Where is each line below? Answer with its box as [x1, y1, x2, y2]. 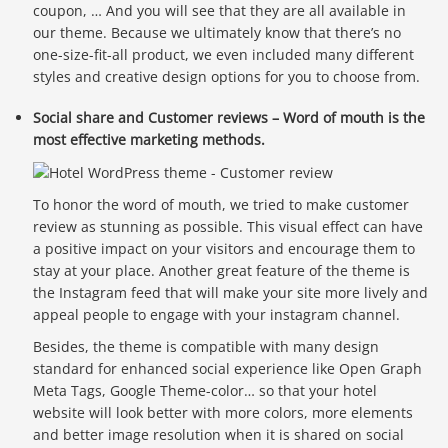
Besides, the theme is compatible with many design [33, 337, 380, 357]
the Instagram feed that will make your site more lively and [33, 283, 429, 303]
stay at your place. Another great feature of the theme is [33, 261, 411, 281]
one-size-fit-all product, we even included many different [33, 45, 415, 65]
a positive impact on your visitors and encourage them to [33, 239, 416, 259]
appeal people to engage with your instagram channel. [33, 305, 401, 325]
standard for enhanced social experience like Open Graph [33, 359, 423, 379]
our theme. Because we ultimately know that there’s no [33, 23, 402, 43]
